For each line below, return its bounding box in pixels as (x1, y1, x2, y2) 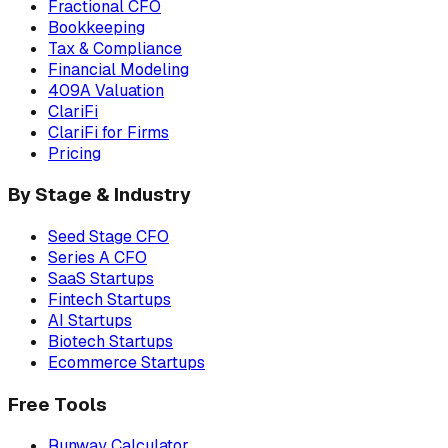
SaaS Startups (48, 267, 154, 289)
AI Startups (48, 309, 132, 331)
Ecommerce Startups (48, 351, 205, 373)
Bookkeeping (48, 16, 145, 38)
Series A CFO (48, 246, 147, 268)
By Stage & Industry (8, 182, 191, 208)
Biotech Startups (48, 330, 173, 352)
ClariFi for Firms (48, 121, 169, 143)
